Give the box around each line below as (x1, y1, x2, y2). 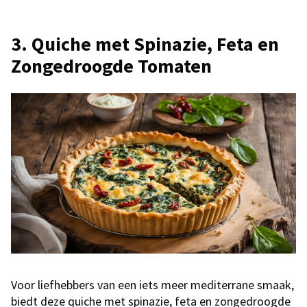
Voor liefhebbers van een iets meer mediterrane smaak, (11, 277, 294, 293)
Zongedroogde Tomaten (11, 53, 212, 79)
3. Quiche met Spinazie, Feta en (11, 32, 279, 57)
